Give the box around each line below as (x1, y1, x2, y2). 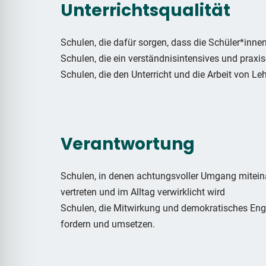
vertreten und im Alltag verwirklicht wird (61, 186, 225, 198)
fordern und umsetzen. (61, 218, 155, 230)
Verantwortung (61, 132, 195, 156)
